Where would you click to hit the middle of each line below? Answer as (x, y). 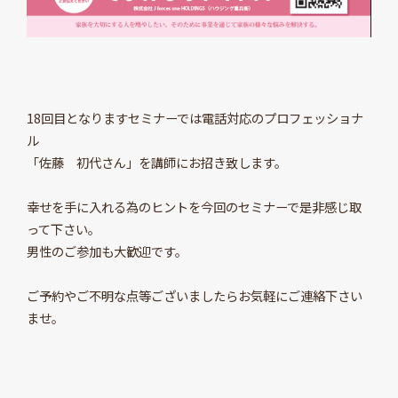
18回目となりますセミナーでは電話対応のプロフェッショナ (195, 118)
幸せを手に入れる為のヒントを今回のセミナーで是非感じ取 (194, 207)
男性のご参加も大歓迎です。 (107, 251)
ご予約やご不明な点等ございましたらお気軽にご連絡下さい (194, 296)
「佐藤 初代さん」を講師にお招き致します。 (156, 163)
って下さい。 (63, 229)
